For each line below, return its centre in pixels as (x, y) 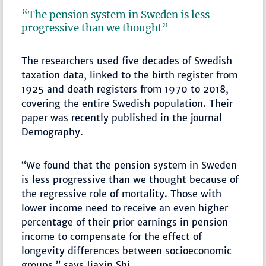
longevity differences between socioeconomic (127, 250)
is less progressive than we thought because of (130, 179)
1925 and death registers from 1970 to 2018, (125, 89)
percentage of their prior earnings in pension (125, 222)
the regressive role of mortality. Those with (122, 193)
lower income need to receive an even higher (125, 208)
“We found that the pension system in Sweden (129, 165)
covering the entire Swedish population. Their (127, 103)
